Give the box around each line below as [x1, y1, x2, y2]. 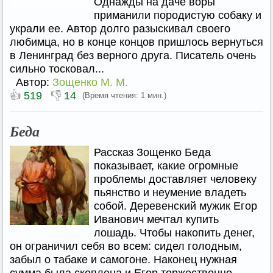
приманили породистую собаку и [94, 9, 261, 21]
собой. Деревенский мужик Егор [94, 200, 257, 212]
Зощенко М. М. [52, 76, 128, 88]
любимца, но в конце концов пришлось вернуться [10, 36, 263, 48]
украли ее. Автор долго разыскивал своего [10, 23, 230, 35]
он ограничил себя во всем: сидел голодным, [10, 240, 242, 252]
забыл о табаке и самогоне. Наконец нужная [10, 253, 237, 266]
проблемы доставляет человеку [94, 173, 257, 185]
